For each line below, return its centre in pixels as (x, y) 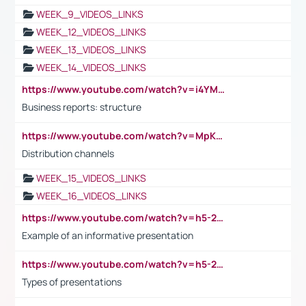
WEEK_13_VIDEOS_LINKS (91, 49)
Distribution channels (68, 153)
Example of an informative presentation (108, 235)
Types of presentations (72, 281)
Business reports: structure (82, 107)
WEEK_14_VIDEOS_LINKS (91, 67)
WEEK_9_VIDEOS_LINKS (90, 14)
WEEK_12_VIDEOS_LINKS (91, 31)
